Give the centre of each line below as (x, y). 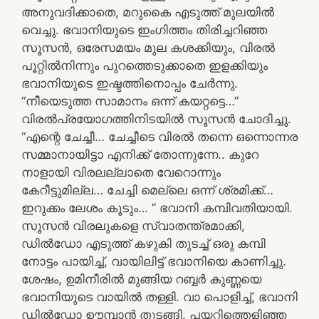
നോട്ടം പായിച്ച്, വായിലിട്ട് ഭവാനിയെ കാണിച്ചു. (154, 261)
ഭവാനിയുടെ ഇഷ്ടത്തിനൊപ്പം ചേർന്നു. (130, 83)
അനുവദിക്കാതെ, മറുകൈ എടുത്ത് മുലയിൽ (148, 12)
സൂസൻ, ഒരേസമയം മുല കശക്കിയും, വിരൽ (148, 47)
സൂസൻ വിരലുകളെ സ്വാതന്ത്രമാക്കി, (133, 225)
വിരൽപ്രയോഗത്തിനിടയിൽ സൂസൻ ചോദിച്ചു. (156, 119)
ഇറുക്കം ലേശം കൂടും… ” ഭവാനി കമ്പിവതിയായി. (157, 208)
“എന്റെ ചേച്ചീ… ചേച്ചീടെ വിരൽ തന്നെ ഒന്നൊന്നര (159, 136)
